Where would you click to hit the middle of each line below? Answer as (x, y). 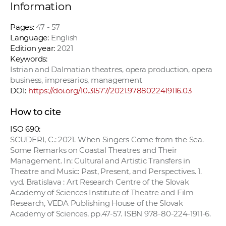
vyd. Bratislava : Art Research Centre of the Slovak (100, 182)
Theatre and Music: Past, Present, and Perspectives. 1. (106, 172)
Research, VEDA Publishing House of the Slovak (97, 203)
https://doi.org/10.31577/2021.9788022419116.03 (110, 91)
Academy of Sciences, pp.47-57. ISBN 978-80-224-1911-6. (110, 214)
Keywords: (29, 59)
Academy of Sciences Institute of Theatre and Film (102, 193)
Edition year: (33, 48)
